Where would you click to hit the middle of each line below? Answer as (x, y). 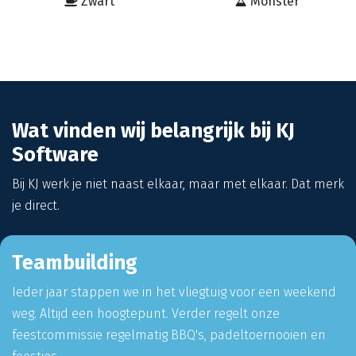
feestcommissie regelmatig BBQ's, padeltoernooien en (169, 335)
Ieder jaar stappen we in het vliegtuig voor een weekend (174, 292)
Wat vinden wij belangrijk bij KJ (153, 130)
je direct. (36, 205)
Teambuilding (77, 262)
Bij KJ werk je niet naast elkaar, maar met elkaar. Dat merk (178, 184)
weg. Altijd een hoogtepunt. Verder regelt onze (146, 313)
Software (55, 154)
